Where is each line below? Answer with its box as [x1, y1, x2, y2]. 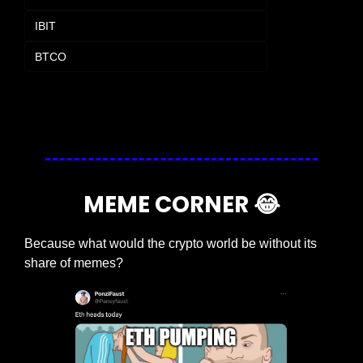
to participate [110, 95, 170, 109]
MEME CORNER [83, 188, 254, 220]
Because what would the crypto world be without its [24, 236, 317, 250]
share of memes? [24, 255, 123, 270]
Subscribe [63, 95, 108, 109]
